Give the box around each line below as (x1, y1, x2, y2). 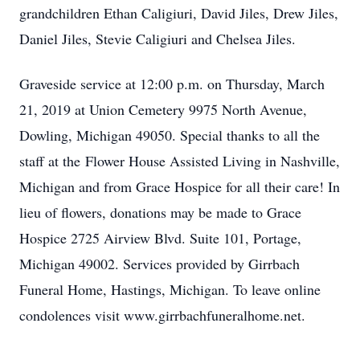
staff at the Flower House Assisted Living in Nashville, (19, 151, 340, 170)
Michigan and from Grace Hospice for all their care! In (19, 177, 340, 196)
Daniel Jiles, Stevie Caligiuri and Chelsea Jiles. (19, 29, 296, 48)
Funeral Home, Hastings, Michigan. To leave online (19, 280, 321, 299)
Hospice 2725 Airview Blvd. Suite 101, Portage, (19, 228, 301, 247)
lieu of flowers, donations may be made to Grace (19, 202, 301, 222)
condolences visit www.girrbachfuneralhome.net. (19, 305, 305, 325)
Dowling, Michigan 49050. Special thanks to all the (19, 125, 320, 145)
